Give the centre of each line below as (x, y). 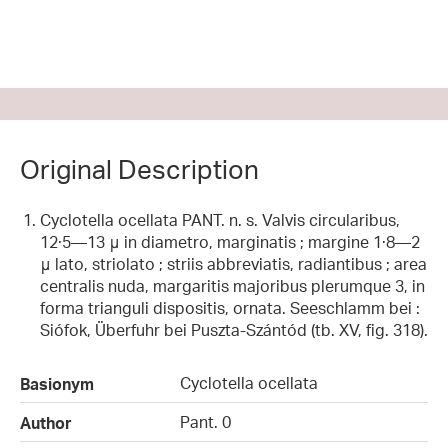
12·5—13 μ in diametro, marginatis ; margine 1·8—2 (230, 242)
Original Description (139, 169)
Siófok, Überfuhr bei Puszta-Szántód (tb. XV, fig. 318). (234, 330)
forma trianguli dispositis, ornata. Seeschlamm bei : (230, 308)
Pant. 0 (205, 421)
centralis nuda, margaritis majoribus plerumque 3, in (232, 286)
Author (46, 422)
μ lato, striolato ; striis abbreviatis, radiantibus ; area (233, 264)
